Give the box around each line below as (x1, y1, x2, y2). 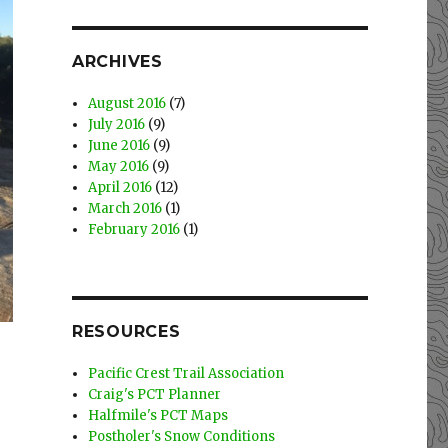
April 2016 (88, 179, 153, 197)
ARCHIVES (71, 52, 163, 72)
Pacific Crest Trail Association (88, 365, 285, 383)
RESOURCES (71, 322, 181, 342)
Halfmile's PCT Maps (88, 407, 229, 425)
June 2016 (88, 137, 151, 155)
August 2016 (88, 95, 167, 113)
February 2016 (88, 221, 181, 239)
